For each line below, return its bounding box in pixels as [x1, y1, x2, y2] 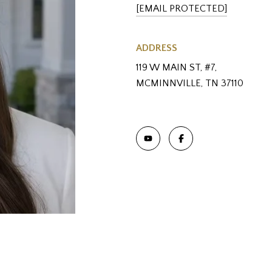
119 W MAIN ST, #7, [136, 61, 217, 73]
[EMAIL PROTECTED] [136, 3, 227, 15]
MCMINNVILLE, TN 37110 [136, 77, 243, 89]
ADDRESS [136, 42, 177, 53]
